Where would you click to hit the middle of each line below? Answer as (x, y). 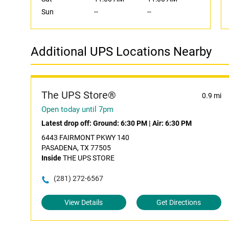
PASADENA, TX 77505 (76, 148)
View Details (84, 202)
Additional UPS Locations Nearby (121, 52)
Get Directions (179, 202)
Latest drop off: (67, 123)
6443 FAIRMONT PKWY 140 (85, 138)
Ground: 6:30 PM (120, 123)
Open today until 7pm (77, 109)
